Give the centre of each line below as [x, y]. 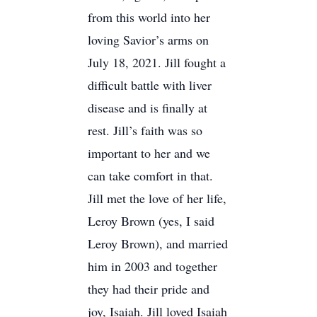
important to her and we [149, 153]
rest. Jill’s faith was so [145, 130]
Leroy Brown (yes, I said [151, 221]
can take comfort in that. [150, 175]
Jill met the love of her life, [157, 198]
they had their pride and [149, 289]
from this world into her [149, 17]
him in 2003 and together [152, 266]
